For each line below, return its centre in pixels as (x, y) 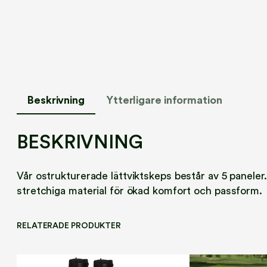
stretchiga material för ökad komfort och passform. (139, 191)
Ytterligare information (164, 100)
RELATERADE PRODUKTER (69, 226)
